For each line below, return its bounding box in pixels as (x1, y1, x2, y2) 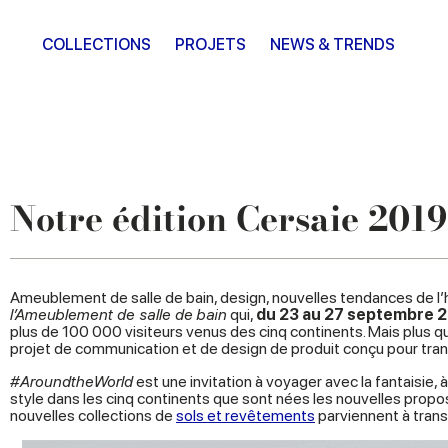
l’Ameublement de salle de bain (10, 305, 227, 324)
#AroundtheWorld (10, 372, 133, 391)
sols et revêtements (176, 406, 315, 425)
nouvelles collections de (10, 406, 176, 425)
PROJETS (175, 35, 246, 54)
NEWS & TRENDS (270, 35, 395, 54)
